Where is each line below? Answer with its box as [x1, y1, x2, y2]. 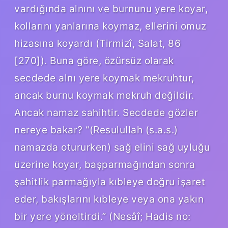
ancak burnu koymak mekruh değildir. [14, 89, 194, 101]
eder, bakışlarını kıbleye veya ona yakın [14, 192, 204, 205]
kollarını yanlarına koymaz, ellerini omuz [14, 19, 207, 32]
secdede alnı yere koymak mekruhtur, [14, 71, 194, 84]
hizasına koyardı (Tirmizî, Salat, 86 [14, 37, 181, 49]
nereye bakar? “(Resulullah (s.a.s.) [14, 123, 178, 136]
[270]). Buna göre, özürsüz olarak [14, 54, 174, 67]
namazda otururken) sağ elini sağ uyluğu [14, 140, 210, 153]
